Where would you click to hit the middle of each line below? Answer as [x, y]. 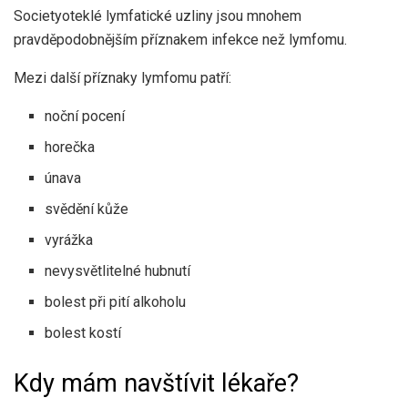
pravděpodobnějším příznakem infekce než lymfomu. [180, 39]
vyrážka [69, 240]
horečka [70, 147]
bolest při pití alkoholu [116, 301]
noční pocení [85, 116]
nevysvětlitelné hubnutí [118, 270]
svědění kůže [87, 209]
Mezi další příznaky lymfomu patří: [122, 77]
